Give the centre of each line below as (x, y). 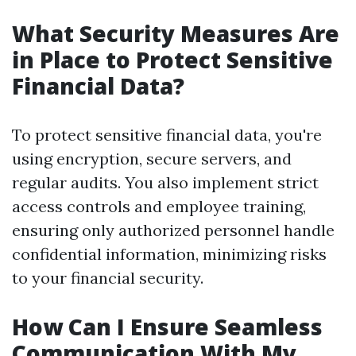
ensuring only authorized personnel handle (173, 230)
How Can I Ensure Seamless (167, 327)
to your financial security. (108, 278)
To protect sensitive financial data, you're (167, 135)
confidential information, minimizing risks (169, 254)
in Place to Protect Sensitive (172, 60)
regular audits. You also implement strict (165, 183)
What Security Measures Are (176, 34)
